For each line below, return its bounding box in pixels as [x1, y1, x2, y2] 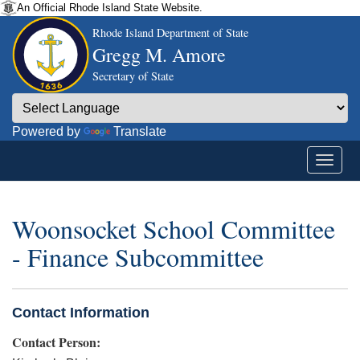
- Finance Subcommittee [12, 239, 264, 275]
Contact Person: [12, 332, 100, 351]
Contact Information [12, 304, 149, 321]
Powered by [12, 125, 84, 138]
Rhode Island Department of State [92, 25, 248, 40]
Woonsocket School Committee [12, 211, 335, 247]
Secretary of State [92, 68, 174, 84]
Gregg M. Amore [92, 42, 226, 67]
